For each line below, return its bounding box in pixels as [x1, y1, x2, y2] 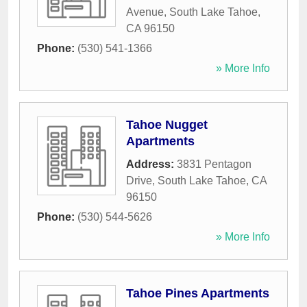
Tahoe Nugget [126, 118, 208, 132]
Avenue [126, 6, 164, 19]
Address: [126, 158, 177, 171]
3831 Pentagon [177, 158, 251, 171]
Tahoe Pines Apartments [126, 286, 269, 301]
